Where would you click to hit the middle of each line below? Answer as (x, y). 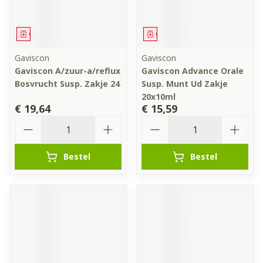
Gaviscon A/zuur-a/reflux (68, 71)
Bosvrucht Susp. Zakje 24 (67, 84)
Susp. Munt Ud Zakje (185, 84)
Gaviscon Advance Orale (193, 71)
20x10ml (159, 97)
